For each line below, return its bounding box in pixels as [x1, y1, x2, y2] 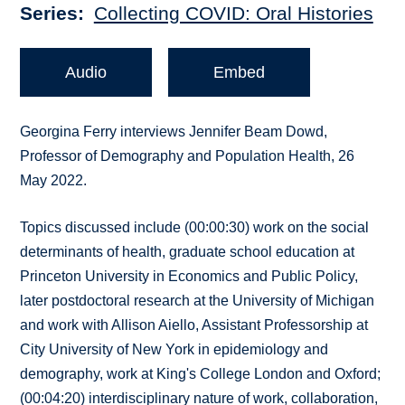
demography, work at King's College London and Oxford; [20, 366, 381, 382]
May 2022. [20, 173, 88, 189]
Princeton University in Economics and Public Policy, [20, 268, 359, 285]
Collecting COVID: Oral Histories [93, 3, 373, 24]
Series [20, 3, 79, 24]
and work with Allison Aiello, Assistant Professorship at [20, 317, 369, 334]
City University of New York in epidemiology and [20, 342, 329, 358]
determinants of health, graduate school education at [20, 244, 355, 260]
